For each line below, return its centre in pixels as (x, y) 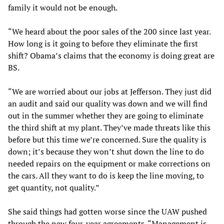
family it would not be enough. (63, 8)
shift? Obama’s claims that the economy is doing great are (111, 56)
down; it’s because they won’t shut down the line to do (106, 152)
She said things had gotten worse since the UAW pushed (107, 212)
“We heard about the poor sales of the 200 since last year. (109, 32)
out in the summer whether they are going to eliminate (106, 116)
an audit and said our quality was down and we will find (108, 104)
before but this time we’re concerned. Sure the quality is (107, 140)
